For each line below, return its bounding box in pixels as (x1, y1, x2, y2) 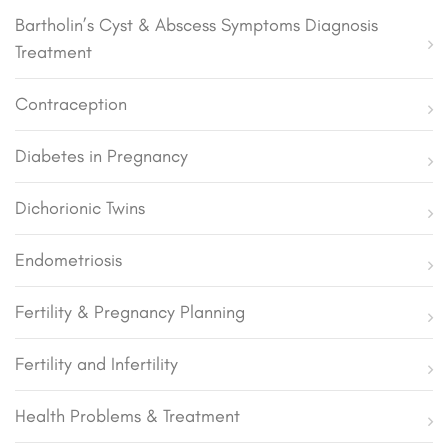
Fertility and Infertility (15, 352, 178, 375)
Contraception (15, 92, 127, 115)
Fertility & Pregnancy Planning (15, 300, 245, 323)
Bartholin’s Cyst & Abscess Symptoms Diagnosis (15, 13, 378, 36)
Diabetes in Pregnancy (15, 144, 188, 167)
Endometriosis (15, 248, 122, 271)
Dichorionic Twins (15, 196, 145, 219)
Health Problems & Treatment (15, 404, 240, 427)
